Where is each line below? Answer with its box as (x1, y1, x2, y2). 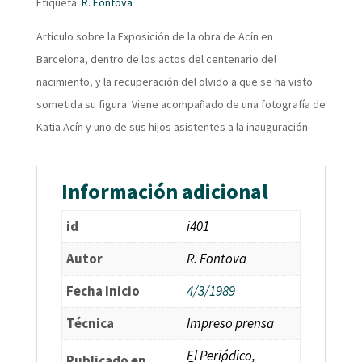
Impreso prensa (186, 314, 274, 333)
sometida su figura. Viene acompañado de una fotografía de (36, 97, 326, 112)
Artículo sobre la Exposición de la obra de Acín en (36, 29, 273, 44)
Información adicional (61, 178, 268, 205)
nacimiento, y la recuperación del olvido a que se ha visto (36, 74, 313, 90)
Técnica (65, 314, 114, 333)
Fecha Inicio (65, 282, 140, 301)
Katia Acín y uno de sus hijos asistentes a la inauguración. (36, 120, 310, 135)
